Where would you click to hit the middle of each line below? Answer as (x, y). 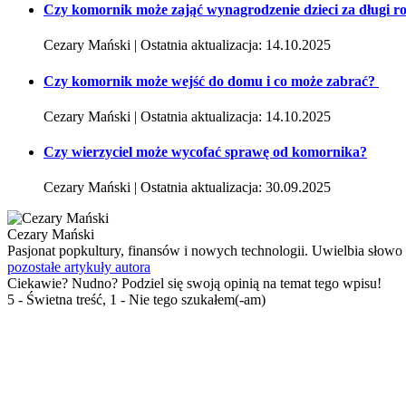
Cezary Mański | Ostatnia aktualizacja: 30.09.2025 (187, 188)
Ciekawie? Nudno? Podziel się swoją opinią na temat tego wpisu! (194, 284)
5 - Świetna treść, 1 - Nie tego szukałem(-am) (136, 300)
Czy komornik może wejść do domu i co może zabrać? (211, 81)
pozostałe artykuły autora (79, 267)
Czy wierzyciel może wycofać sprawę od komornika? (205, 152)
